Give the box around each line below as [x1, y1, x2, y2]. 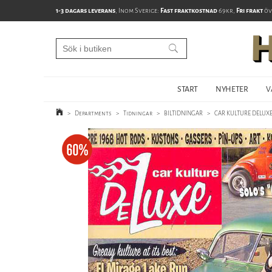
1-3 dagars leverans [56, 6, 115, 15]
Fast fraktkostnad [160, 6, 217, 15]
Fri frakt [236, 6, 263, 15]
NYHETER [216, 84, 248, 94]
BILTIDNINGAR [164, 109, 203, 117]
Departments [75, 109, 112, 117]
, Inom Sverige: [115, 6, 160, 15]
